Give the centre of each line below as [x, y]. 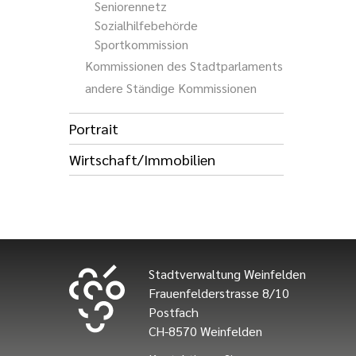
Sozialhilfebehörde [146, 25]
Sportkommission [141, 44]
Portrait [94, 128]
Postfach [174, 311]
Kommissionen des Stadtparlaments [184, 65]
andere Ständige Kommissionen [171, 88]
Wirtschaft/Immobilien [142, 159]
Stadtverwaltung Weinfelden [227, 273]
